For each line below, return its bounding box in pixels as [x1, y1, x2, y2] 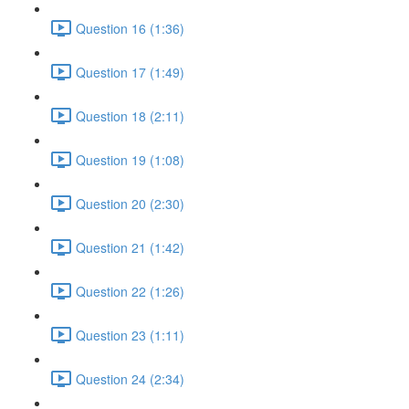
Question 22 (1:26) [76, 281, 184, 300]
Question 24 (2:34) [76, 369, 184, 388]
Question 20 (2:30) [76, 194, 184, 213]
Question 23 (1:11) [76, 325, 184, 344]
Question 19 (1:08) [76, 150, 184, 169]
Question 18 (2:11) [76, 106, 184, 125]
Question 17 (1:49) [76, 62, 184, 81]
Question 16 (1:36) [76, 18, 184, 37]
